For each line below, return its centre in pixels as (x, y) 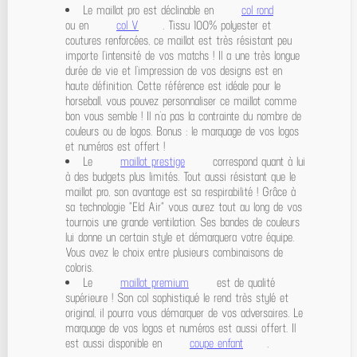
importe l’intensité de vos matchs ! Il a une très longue (182, 55)
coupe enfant (216, 343)
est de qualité (243, 282)
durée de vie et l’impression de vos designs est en (173, 70)
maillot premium (154, 282)
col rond (257, 10)
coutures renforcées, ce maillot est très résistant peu (178, 40)
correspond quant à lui (257, 161)
